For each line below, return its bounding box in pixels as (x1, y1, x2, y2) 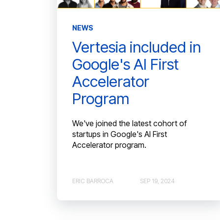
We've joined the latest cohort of (72, 118, 187, 129)
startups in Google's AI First (72, 129, 167, 139)
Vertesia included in (72, 38, 201, 56)
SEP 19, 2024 (140, 177, 175, 185)
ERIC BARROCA (72, 177, 113, 185)
